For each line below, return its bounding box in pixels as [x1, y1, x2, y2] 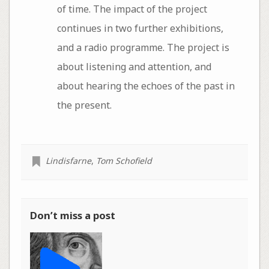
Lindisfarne [45, 155, 91, 167]
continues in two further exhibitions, [56, 21, 223, 35]
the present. [56, 98, 112, 112]
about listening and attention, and [56, 59, 211, 73]
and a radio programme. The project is [56, 40, 167, 54]
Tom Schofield [95, 155, 152, 167]
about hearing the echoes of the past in [56, 79, 235, 92]
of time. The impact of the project [56, 2, 207, 16]
